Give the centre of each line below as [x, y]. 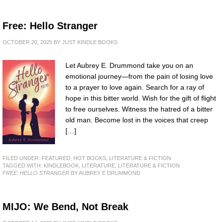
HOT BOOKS [90, 158]
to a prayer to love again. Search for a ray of [135, 87]
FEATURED [56, 158]
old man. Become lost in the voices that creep [137, 120]
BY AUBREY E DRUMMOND [105, 173]
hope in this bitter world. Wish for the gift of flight [141, 98]
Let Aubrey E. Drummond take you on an [129, 65]
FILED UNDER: [22, 158]
